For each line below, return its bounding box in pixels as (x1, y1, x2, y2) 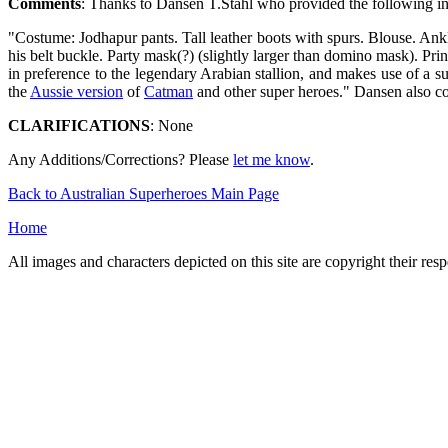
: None (150, 117, 193, 134)
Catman (144, 83, 193, 100)
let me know (233, 151, 310, 168)
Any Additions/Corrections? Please (8, 151, 233, 168)
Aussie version (30, 83, 123, 100)
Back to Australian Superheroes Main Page (8, 185, 279, 202)
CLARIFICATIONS (8, 117, 150, 134)
